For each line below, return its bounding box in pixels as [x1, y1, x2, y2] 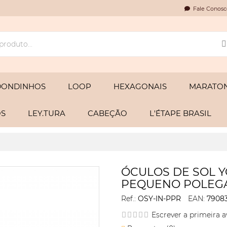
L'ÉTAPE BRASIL [149, 108, 211, 118]
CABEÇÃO [88, 108, 127, 118]
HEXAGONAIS [113, 82, 167, 91]
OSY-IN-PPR [138, 194, 181, 203]
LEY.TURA [28, 108, 65, 118]
